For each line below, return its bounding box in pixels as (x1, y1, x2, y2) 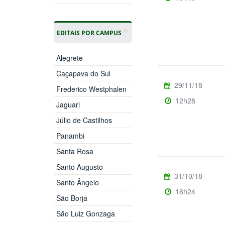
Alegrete (56, 52, 83, 63)
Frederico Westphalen (56, 83, 127, 94)
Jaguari (56, 99, 80, 109)
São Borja (56, 192, 87, 203)
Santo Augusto (56, 161, 103, 172)
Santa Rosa (56, 146, 93, 156)
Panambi (56, 130, 84, 141)
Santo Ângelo (56, 177, 99, 187)
